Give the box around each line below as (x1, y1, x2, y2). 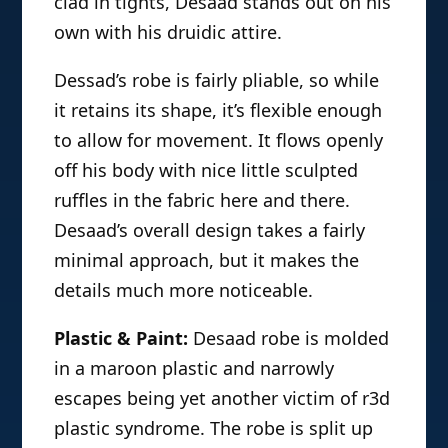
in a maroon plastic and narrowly (54, 356, 335, 381)
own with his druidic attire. (54, 20, 283, 45)
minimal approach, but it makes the (54, 248, 360, 273)
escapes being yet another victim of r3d (54, 386, 391, 411)
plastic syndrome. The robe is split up (54, 416, 374, 441)
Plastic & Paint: (54, 326, 189, 351)
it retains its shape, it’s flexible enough (54, 98, 383, 123)
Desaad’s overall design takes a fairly (54, 218, 366, 243)
